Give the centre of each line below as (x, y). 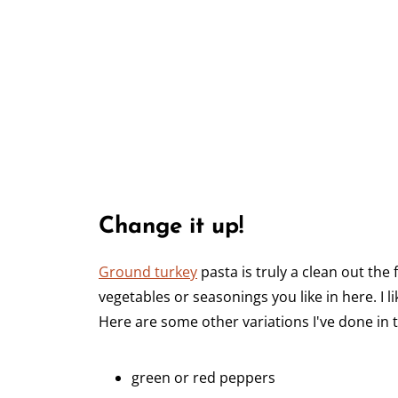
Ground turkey (148, 272)
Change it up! (171, 227)
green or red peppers (203, 378)
